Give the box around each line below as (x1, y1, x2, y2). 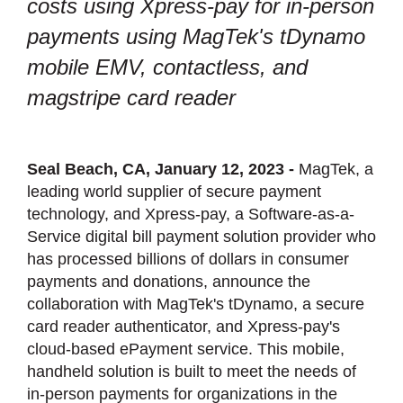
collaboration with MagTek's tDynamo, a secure (27, 295, 364, 314)
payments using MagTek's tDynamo (27, 24, 365, 49)
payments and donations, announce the (27, 273, 310, 291)
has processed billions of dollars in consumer (27, 250, 349, 269)
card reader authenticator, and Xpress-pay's (27, 318, 340, 336)
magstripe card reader (27, 85, 236, 111)
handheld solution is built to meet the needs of (27, 363, 356, 381)
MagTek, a (299, 160, 373, 179)
